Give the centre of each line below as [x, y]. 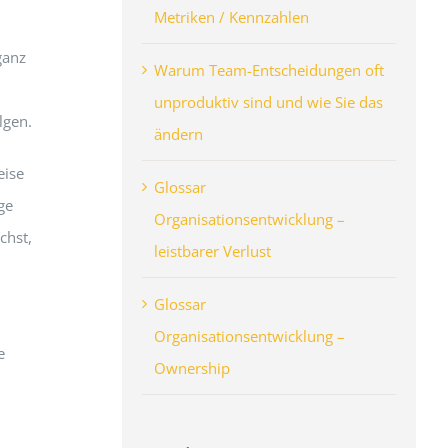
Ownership [191, 367]
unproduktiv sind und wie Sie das [268, 101]
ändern [178, 133]
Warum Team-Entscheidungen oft [268, 69]
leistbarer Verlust [212, 250]
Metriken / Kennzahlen [231, 16]
